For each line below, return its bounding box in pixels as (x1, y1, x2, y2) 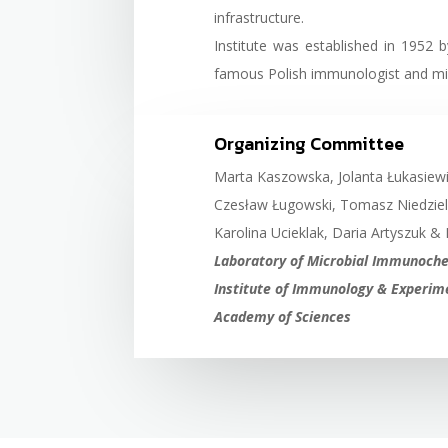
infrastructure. (214, 7, 305, 27)
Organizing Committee (214, 129, 405, 157)
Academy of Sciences (214, 306, 352, 326)
